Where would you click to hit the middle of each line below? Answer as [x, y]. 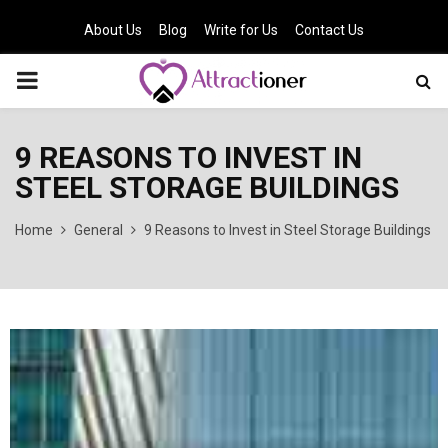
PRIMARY [66, 80]
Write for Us [241, 30]
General [98, 230]
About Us [113, 30]
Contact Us [329, 30]
